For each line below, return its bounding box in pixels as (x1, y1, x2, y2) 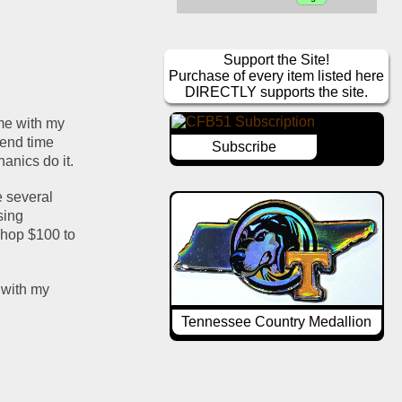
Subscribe (211, 139, 276, 155)
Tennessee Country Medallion (181, 313, 372, 329)
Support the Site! (223, 52, 330, 68)
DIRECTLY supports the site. (185, 84, 369, 100)
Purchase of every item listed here (169, 68, 385, 84)
